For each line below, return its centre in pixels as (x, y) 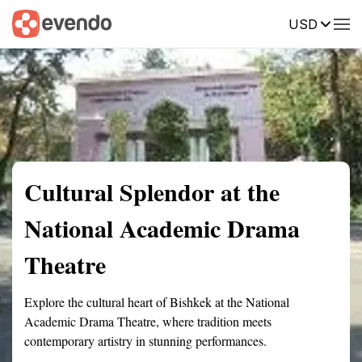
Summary (36, 23)
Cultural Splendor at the (152, 192)
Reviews (334, 23)
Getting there (167, 23)
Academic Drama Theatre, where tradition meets (148, 321)
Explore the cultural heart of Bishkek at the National (157, 302)
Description (257, 23)
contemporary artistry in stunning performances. (145, 341)
